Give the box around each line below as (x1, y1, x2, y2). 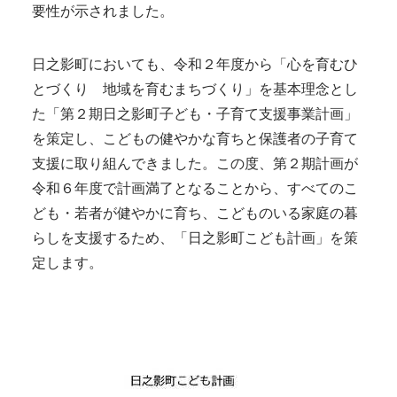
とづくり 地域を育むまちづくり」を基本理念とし (32, 81, 358, 97)
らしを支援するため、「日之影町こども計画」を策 (32, 230, 358, 245)
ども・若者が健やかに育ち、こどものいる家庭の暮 (32, 205, 358, 221)
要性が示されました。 (32, 3, 174, 19)
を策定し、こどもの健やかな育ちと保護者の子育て (32, 130, 358, 146)
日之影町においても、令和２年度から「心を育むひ (32, 56, 358, 72)
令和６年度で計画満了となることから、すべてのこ (32, 180, 358, 196)
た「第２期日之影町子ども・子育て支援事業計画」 (32, 105, 358, 121)
